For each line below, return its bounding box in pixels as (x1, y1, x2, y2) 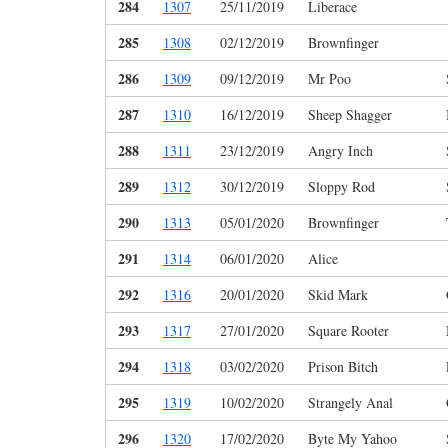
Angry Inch (308, 141, 373, 161)
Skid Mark (308, 285, 368, 305)
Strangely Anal (308, 393, 393, 413)
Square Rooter (308, 321, 389, 341)
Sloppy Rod (308, 177, 375, 197)
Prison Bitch (308, 357, 378, 377)
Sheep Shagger (308, 105, 392, 125)
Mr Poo (308, 69, 351, 89)
